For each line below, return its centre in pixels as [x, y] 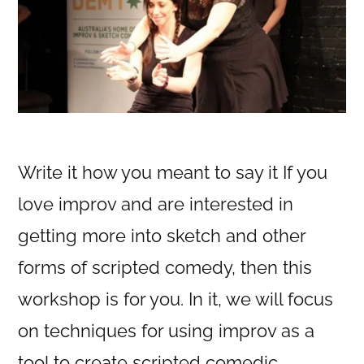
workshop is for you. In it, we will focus [175, 299]
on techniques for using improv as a [166, 330]
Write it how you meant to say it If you [173, 172]
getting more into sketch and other [162, 235]
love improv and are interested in [156, 204]
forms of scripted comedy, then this [165, 267]
